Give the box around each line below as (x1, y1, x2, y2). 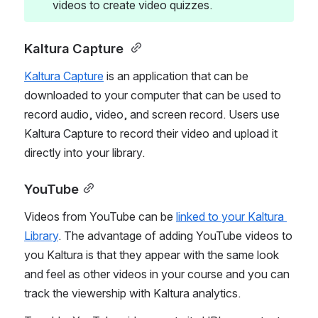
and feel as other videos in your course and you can (24, 266, 290, 281)
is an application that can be (104, 68, 248, 83)
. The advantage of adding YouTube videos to (58, 228, 292, 243)
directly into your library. (24, 145, 148, 160)
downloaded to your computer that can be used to (24, 87, 281, 102)
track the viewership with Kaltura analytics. (24, 285, 241, 300)
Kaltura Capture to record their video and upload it (24, 126, 278, 141)
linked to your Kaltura (176, 209, 284, 224)
